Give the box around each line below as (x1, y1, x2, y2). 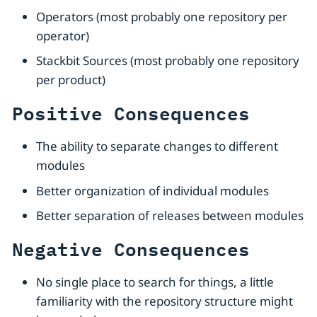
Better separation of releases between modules (36, 207, 304, 224)
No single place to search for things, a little (36, 274, 274, 291)
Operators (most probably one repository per (36, 8, 287, 25)
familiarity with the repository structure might (36, 293, 293, 310)
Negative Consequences (12, 234, 250, 263)
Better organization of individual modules (36, 182, 269, 199)
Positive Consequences (12, 98, 250, 127)
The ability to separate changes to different (36, 138, 278, 155)
